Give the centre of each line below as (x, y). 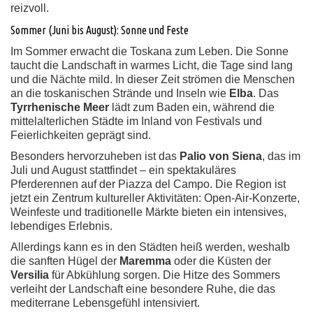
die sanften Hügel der (65, 261)
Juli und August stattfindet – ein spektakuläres (123, 170)
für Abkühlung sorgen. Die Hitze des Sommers (165, 275)
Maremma (145, 261)
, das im (281, 156)
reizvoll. (30, 8)
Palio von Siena (221, 156)
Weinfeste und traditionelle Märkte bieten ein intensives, (148, 212)
